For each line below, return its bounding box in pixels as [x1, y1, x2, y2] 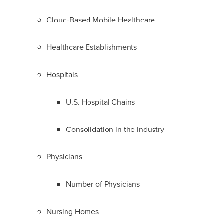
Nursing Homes [46, 206, 99, 217]
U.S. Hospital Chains [66, 96, 135, 107]
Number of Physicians [66, 178, 140, 189]
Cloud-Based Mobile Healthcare [46, 14, 155, 25]
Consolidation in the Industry [66, 124, 164, 134]
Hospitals [46, 69, 78, 80]
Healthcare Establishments [46, 42, 137, 52]
